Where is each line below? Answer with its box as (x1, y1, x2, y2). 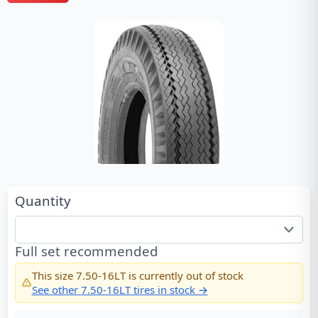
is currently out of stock (125, 268, 243, 283)
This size (31, 268, 76, 283)
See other (31, 283, 81, 297)
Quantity (15, 191, 71, 209)
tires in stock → (130, 283, 208, 297)
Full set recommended (15, 241, 158, 260)
